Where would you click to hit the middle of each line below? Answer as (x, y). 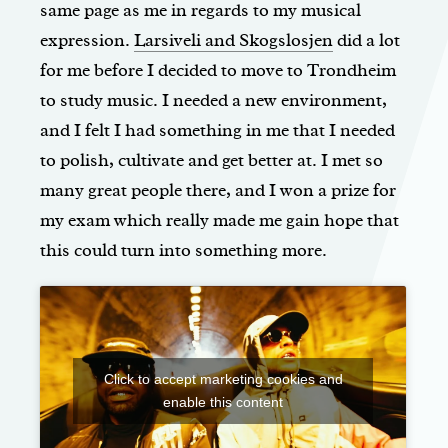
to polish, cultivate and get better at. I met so (211, 160)
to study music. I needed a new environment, (213, 100)
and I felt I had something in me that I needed (217, 130)
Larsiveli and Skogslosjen (233, 40)
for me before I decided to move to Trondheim (218, 70)
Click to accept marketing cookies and (223, 379)
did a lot (366, 40)
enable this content (223, 402)
